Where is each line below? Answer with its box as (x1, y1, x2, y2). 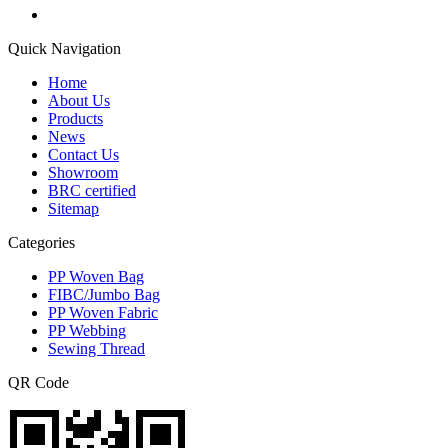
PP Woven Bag (48, 267, 144, 285)
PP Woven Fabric (48, 303, 158, 321)
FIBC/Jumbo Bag (48, 285, 160, 303)
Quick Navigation (8, 39, 121, 57)
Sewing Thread (48, 339, 145, 357)
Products (48, 109, 103, 127)
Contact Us (48, 145, 119, 163)
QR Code (8, 373, 69, 391)
